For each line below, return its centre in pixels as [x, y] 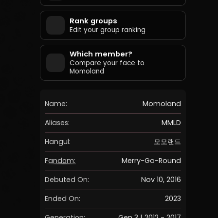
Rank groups [93, 21]
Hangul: [58, 141]
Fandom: [60, 160]
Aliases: [57, 122]
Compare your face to [107, 63]
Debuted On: [67, 179]
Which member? [101, 54]
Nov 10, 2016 [161, 180]
